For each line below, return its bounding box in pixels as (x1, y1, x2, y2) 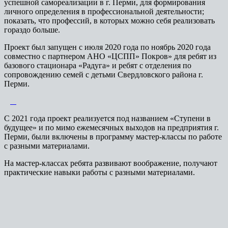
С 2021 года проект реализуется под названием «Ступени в (4, 113, 211, 123)
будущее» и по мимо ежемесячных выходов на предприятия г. (4, 123, 219, 132)
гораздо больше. (4, 25, 60, 34)
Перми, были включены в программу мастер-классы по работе (4, 132, 222, 141)
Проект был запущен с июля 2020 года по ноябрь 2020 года (4, 42, 211, 51)
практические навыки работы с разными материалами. (4, 167, 199, 177)
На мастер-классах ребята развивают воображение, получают (4, 158, 217, 167)
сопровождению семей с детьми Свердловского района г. (4, 70, 203, 79)
